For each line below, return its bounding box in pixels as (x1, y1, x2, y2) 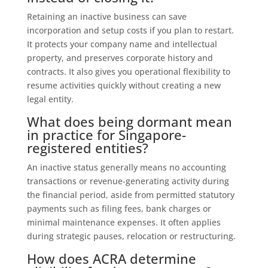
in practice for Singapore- (26, 125, 186, 144)
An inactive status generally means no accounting (26, 161, 226, 173)
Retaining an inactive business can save (26, 10, 187, 22)
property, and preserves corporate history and (26, 51, 213, 63)
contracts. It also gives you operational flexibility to (26, 65, 230, 77)
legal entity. (26, 93, 74, 105)
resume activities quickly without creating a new (26, 79, 221, 91)
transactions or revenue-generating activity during (26, 175, 229, 187)
